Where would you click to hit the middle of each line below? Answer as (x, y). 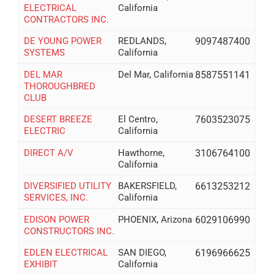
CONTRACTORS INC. (66, 19)
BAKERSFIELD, (148, 186)
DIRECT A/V (48, 153)
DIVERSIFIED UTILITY (67, 186)
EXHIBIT (40, 264)
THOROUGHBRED (59, 86)
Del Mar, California (156, 74)
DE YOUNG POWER (62, 41)
